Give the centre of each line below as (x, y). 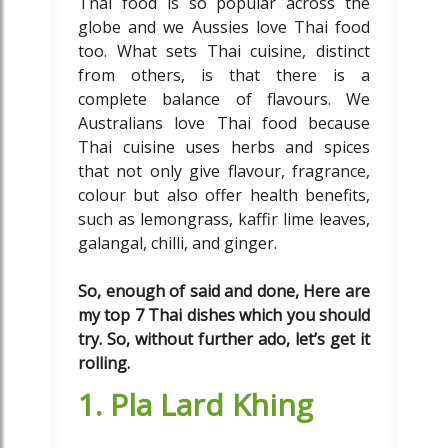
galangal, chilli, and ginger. (177, 243)
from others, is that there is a (224, 75)
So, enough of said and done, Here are (224, 291)
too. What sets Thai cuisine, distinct (224, 51)
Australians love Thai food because (224, 123)
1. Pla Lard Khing (195, 404)
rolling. (104, 363)
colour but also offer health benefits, (224, 195)
